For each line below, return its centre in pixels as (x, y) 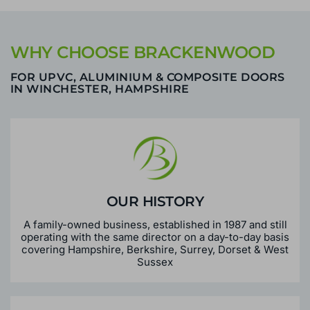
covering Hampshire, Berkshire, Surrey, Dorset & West (155, 271)
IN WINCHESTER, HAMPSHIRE (100, 111)
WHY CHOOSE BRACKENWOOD (143, 74)
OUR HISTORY (155, 223)
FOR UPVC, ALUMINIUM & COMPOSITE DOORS (148, 99)
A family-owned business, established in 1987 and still (155, 246)
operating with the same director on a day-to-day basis (155, 259)
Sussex (155, 284)
